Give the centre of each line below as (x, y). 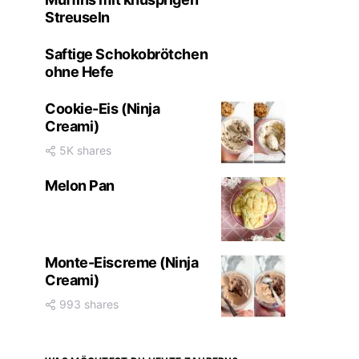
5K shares (85, 150)
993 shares (89, 304)
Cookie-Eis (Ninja (103, 109)
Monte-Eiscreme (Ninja (122, 262)
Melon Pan (80, 186)
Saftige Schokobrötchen (127, 54)
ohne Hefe (79, 72)
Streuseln (77, 17)
